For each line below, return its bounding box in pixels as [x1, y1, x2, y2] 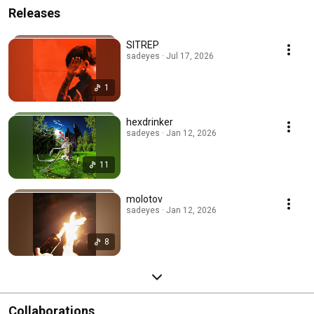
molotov [126, 193, 163, 205]
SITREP [126, 39, 159, 50]
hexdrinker [126, 116, 173, 128]
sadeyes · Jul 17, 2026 [126, 50, 214, 61]
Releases [8, 5, 60, 20]
